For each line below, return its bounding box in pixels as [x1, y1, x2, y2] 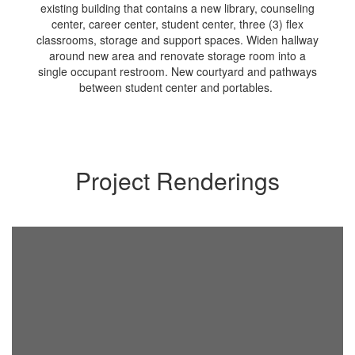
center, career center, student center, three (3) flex [52, 16, 303, 32]
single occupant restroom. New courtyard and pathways [38, 63, 317, 79]
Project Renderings [75, 163, 280, 197]
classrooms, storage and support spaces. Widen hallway [36, 32, 319, 48]
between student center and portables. [79, 79, 276, 95]
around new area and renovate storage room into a [49, 48, 306, 63]
